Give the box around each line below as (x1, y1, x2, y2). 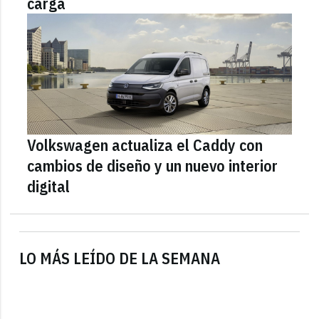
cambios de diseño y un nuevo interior (27, 155, 278, 176)
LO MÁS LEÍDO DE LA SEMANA (19, 247, 221, 268)
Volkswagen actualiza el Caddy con (27, 134, 263, 155)
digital (27, 175, 70, 197)
